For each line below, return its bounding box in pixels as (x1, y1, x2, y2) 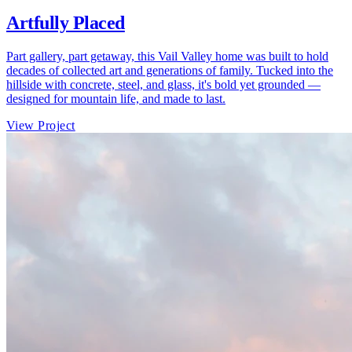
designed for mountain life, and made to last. (6, 91, 225, 105)
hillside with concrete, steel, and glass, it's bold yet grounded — (6, 77, 321, 91)
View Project (6, 118, 75, 132)
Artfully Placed (6, 12, 125, 33)
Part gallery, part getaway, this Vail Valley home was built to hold (6, 49, 328, 63)
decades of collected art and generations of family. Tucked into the (6, 63, 333, 77)
